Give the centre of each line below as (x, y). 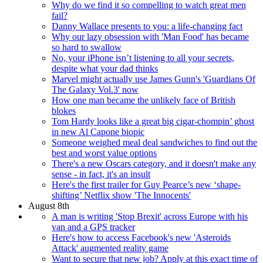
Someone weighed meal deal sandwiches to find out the (154, 142)
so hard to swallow (87, 47)
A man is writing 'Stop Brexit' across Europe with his (150, 216)
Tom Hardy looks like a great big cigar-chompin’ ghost (153, 121)
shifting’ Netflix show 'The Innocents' (121, 195)
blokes (64, 110)
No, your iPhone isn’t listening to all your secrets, (143, 58)
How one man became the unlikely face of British (144, 100)
